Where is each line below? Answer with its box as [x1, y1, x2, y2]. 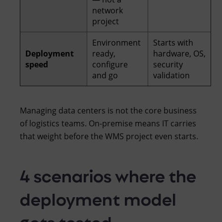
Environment [92, 37, 141, 48]
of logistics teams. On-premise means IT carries [20, 117, 196, 129]
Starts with [153, 37, 193, 48]
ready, [92, 48, 115, 59]
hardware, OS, [153, 48, 206, 59]
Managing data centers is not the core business [20, 105, 197, 116]
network [92, 4, 123, 16]
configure [92, 58, 128, 70]
